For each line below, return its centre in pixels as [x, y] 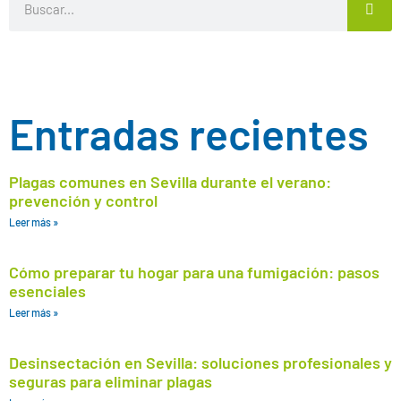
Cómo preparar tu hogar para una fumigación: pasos [194, 272]
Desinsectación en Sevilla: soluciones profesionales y [200, 363]
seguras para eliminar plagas [111, 381]
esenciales [47, 291]
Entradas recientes [189, 133]
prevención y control [83, 200]
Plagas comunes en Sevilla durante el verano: [170, 182]
